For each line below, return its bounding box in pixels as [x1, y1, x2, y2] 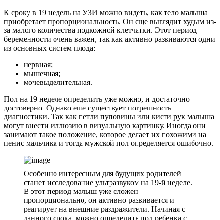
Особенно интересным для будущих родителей [24, 169, 181, 178]
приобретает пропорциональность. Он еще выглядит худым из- [4, 17, 216, 26]
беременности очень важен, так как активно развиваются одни [4, 35, 215, 44]
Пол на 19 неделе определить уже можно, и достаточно [4, 95, 190, 104]
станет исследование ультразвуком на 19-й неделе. [24, 178, 192, 187]
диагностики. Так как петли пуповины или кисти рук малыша [4, 112, 214, 121]
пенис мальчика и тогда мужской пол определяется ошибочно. [4, 139, 213, 148]
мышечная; [24, 69, 60, 78]
